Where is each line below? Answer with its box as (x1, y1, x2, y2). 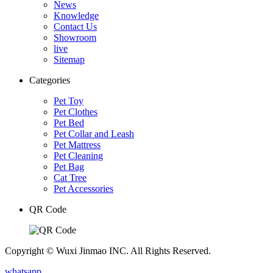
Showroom (54, 32, 96, 43)
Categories (29, 74, 70, 85)
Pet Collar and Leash (54, 128, 134, 139)
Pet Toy (54, 95, 83, 106)
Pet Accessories (54, 183, 113, 194)
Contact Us (54, 21, 97, 32)
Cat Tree (54, 172, 87, 183)
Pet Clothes (54, 106, 97, 117)
